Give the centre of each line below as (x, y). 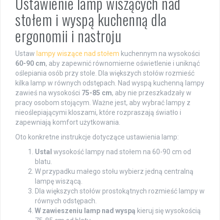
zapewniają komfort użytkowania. (68, 122)
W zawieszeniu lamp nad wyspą (85, 210)
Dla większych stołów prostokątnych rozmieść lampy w (120, 191)
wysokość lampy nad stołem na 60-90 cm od (122, 151)
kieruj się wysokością (168, 210)
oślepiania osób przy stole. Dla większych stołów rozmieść (105, 73)
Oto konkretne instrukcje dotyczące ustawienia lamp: (97, 137)
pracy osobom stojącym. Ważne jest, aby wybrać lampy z (103, 102)
